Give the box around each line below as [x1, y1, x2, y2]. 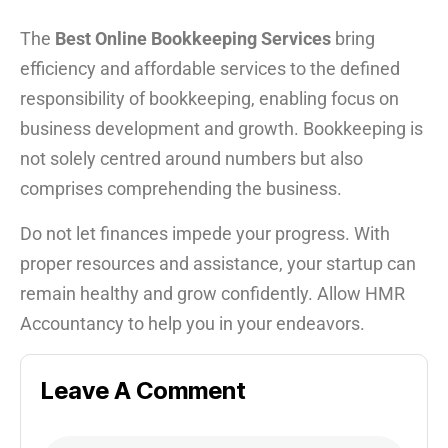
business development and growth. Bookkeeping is [20, 117, 423, 139]
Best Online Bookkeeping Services [55, 27, 331, 49]
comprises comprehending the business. [20, 177, 342, 199]
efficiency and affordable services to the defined [20, 57, 400, 79]
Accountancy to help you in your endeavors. [20, 312, 365, 334]
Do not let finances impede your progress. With [20, 222, 390, 244]
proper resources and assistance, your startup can [20, 252, 416, 274]
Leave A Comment [41, 375, 246, 405]
